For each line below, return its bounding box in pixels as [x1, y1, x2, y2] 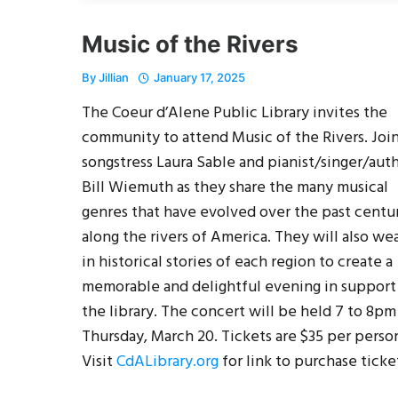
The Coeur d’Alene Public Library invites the [82, 99, 387, 126]
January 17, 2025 [154, 69, 245, 84]
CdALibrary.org [116, 348, 219, 375]
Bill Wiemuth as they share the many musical [82, 174, 388, 201]
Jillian [99, 69, 129, 84]
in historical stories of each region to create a [82, 249, 393, 275]
